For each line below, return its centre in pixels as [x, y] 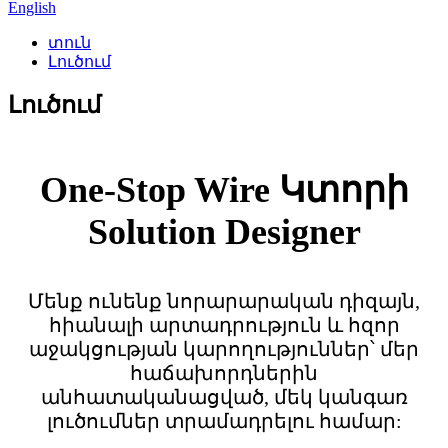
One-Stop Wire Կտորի [224, 189]
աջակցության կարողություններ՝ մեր [224, 348]
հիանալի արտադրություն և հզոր [224, 324]
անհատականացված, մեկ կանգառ [224, 396]
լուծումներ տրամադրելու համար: [224, 420]
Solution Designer [224, 231]
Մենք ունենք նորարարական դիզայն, [224, 300]
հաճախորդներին [224, 372]
